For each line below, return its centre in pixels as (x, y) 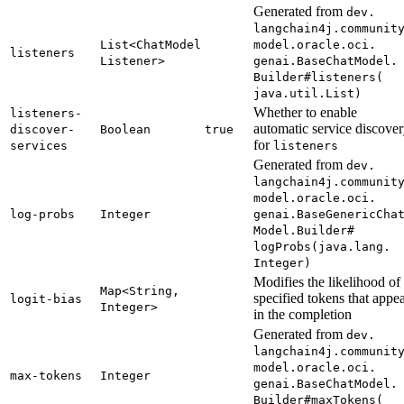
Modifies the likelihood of (327, 281)
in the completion (303, 314)
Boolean (125, 129)
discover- (42, 129)
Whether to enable (305, 112)
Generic (351, 214)
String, (154, 290)
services (39, 145)
